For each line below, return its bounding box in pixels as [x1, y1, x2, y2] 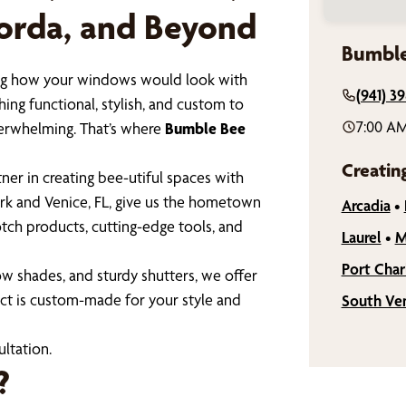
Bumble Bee [165, 119, 246, 139]
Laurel [341, 227, 382, 247]
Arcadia [341, 196, 391, 216]
